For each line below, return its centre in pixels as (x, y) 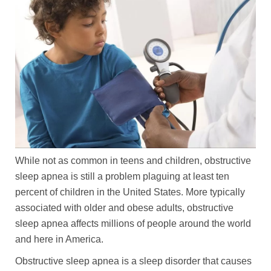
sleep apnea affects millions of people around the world (133, 224)
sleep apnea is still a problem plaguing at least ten (122, 177)
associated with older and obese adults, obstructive (124, 208)
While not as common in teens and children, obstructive (133, 161)
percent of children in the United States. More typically (130, 192)
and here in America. (60, 240)
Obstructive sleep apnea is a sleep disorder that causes (133, 261)
